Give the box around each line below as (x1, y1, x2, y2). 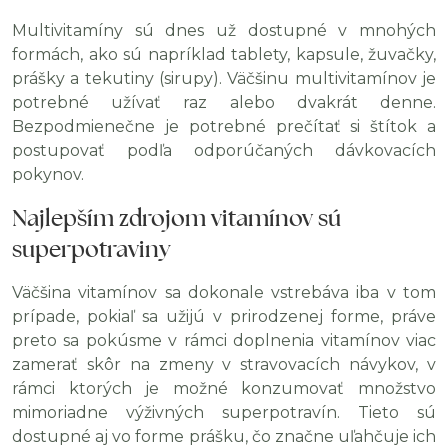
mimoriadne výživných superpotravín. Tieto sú (12, 403, 436, 422)
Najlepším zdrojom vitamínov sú (12, 203, 341, 233)
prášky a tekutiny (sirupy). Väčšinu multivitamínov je (12, 69, 436, 88)
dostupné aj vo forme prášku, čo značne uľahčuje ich (12, 427, 436, 446)
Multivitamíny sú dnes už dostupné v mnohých (12, 21, 436, 40)
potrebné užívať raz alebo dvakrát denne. (12, 93, 436, 112)
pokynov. (12, 165, 84, 184)
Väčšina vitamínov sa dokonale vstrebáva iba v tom (12, 283, 436, 302)
